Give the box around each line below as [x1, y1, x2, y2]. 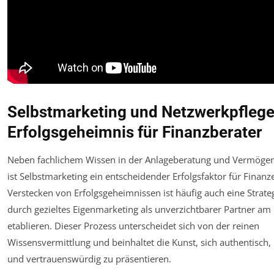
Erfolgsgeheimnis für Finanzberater [7, 122, 262, 141]
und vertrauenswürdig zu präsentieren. [7, 252, 171, 265]
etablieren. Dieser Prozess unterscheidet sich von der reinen [7, 219, 259, 232]
